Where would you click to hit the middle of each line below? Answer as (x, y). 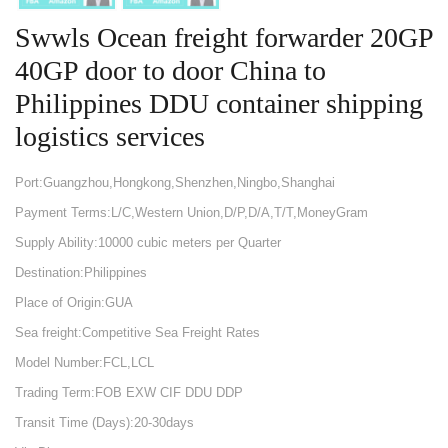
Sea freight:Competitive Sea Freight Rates (137, 332)
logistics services (110, 136)
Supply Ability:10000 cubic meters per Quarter (148, 242)
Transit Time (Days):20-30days (104, 422)
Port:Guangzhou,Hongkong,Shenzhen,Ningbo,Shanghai (175, 182)
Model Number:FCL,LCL (84, 362)
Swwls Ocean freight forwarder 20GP (224, 37)
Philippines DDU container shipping (219, 103)
